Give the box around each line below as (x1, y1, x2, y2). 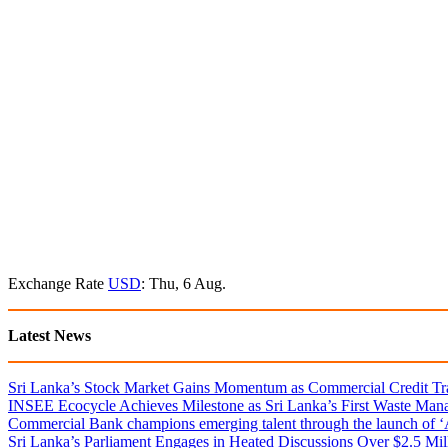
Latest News (8, 326, 91, 344)
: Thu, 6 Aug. (141, 274, 226, 292)
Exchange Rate (8, 274, 108, 292)
